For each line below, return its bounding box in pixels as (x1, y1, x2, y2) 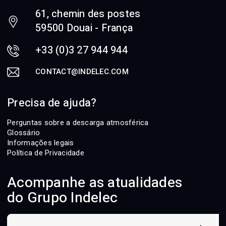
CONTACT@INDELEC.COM (35, 67, 129, 76)
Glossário (7, 128, 40, 137)
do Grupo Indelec (7, 187, 118, 208)
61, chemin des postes (35, 6, 141, 21)
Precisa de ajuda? (7, 94, 97, 111)
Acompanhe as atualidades (7, 172, 182, 193)
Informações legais (7, 138, 74, 147)
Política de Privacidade (7, 148, 84, 157)
